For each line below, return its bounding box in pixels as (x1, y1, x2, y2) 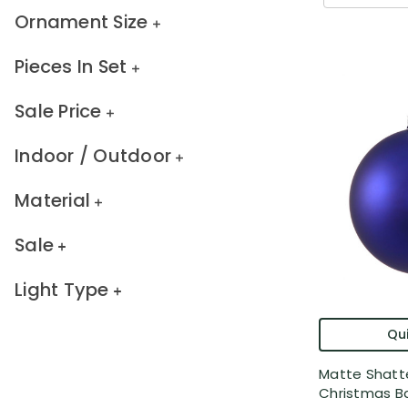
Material (15, 187, 90, 213)
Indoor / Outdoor (15, 142, 171, 168)
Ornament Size (15, 9, 148, 36)
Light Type (15, 276, 109, 302)
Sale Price (15, 97, 102, 124)
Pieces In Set (15, 54, 127, 80)
